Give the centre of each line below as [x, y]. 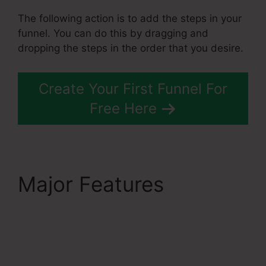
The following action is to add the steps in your [130, 18]
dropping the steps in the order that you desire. [131, 48]
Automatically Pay [105, 234]
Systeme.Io [72, 209]
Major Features [94, 184]
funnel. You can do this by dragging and [113, 33]
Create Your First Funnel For [133, 89]
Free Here [123, 109]
